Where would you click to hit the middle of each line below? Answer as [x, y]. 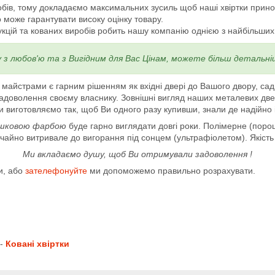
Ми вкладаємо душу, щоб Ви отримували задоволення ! [137, 154]
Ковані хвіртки [37, 243]
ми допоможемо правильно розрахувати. [171, 170]
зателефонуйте [56, 170]
